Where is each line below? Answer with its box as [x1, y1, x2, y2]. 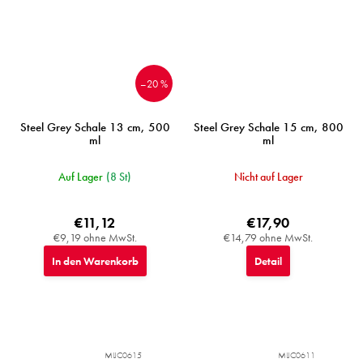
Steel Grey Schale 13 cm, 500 [19, 119, 170, 136]
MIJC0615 [105, 349, 142, 361]
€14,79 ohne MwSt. [224, 230, 313, 246]
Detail [254, 254, 282, 269]
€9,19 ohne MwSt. [53, 230, 137, 246]
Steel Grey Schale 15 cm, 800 [193, 119, 344, 136]
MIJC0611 [278, 349, 315, 361]
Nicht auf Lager [233, 169, 303, 185]
